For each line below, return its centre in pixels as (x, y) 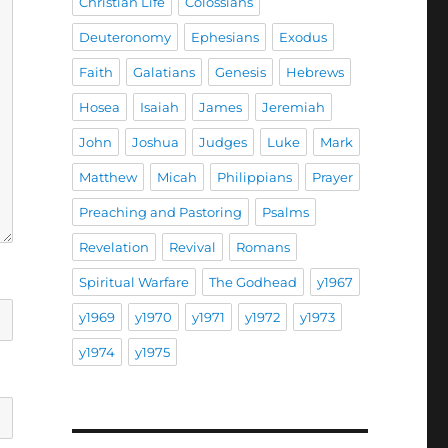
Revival (192, 247)
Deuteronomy (124, 37)
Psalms (285, 212)
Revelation (113, 247)
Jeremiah (293, 107)
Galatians (163, 72)
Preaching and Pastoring (160, 212)
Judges (222, 142)
